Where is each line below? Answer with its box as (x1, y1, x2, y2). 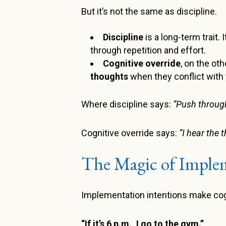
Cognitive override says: (81, 128, 180, 139)
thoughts (90, 71, 129, 82)
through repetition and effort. (90, 45, 206, 56)
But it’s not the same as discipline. (81, 6, 217, 17)
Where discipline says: (81, 99, 174, 110)
